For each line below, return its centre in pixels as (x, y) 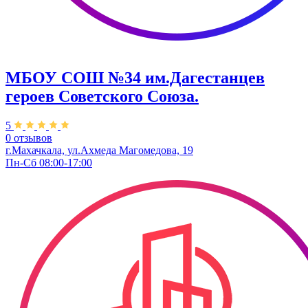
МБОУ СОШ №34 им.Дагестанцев (135, 78)
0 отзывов (29, 138)
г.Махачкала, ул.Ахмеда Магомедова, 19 (99, 151)
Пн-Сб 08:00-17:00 (49, 163)
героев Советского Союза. (102, 97)
